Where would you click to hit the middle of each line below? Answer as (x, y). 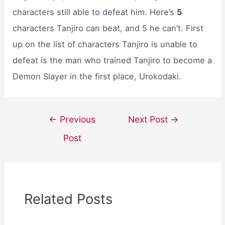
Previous (77, 120)
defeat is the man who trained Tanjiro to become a (113, 60)
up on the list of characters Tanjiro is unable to (105, 44)
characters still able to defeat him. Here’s (95, 12)
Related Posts (69, 199)
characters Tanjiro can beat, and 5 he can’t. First (108, 28)
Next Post (149, 120)
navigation (52, 133)
